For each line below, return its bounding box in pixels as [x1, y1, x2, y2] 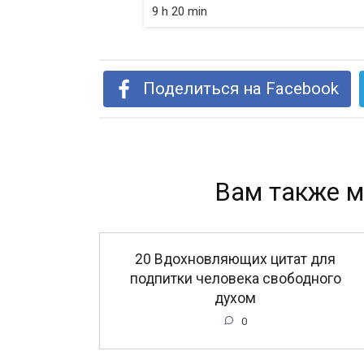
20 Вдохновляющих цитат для [135, 250, 336, 267]
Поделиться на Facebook [143, 78, 340, 98]
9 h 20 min [152, 3, 207, 19]
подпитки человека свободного [129, 270, 341, 287]
